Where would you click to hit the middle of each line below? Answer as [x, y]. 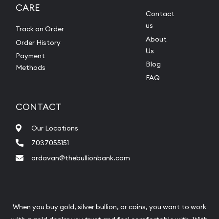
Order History [38, 42]
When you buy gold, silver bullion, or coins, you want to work [109, 207]
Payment [30, 56]
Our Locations [55, 128]
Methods [31, 68]
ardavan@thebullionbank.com [81, 158]
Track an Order [40, 29]
